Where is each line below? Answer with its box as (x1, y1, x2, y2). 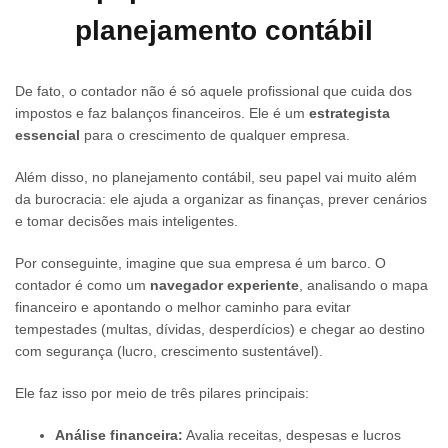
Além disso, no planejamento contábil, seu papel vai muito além (15, 169, 417, 186)
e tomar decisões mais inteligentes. (15, 213, 238, 230)
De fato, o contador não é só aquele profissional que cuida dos (15, 83, 412, 100)
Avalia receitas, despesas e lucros (183, 427, 401, 444)
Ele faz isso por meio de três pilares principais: (15, 385, 309, 402)
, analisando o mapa (299, 277, 428, 294)
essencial (15, 127, 80, 144)
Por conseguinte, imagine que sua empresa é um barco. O (15, 255, 386, 272)
